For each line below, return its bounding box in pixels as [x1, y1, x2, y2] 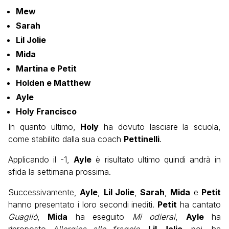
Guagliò [8, 212, 37, 222]
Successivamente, [8, 187, 80, 198]
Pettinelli [124, 134, 159, 145]
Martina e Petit [16, 63, 77, 74]
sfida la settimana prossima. [8, 167, 111, 177]
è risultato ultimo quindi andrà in [91, 154, 221, 165]
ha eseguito [67, 212, 132, 222]
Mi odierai [132, 212, 176, 222]
